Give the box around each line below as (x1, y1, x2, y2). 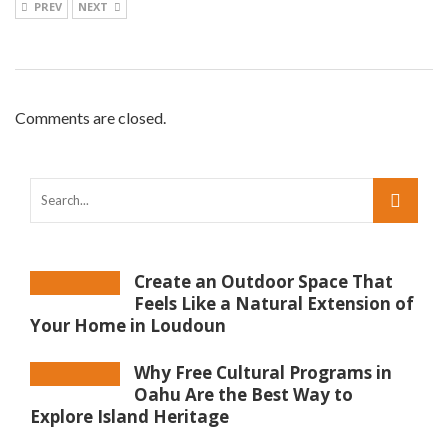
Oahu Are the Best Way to (134, 383, 353, 407)
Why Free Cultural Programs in (134, 361, 392, 385)
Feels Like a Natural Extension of (134, 292, 414, 316)
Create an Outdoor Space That (134, 270, 393, 294)
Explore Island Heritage (30, 405, 229, 429)
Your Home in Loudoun (30, 314, 226, 338)
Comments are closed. (15, 108, 166, 128)
